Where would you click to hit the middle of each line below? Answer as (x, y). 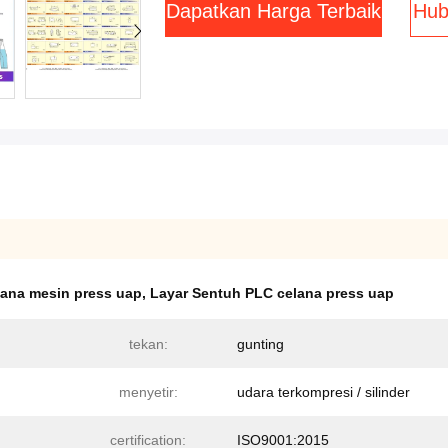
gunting (260, 344)
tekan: (148, 344)
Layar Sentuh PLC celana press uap (272, 293)
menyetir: (148, 392)
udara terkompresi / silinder (323, 392)
